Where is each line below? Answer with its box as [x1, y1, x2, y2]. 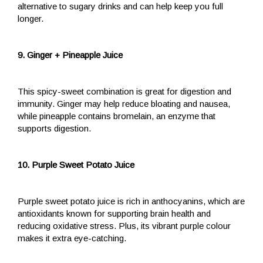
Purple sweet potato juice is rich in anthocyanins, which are [18, 196, 245, 207]
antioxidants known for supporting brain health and [18, 208, 211, 219]
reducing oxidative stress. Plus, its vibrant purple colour [18, 221, 231, 231]
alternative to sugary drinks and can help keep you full [18, 1, 223, 12]
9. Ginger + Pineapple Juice [18, 50, 123, 60]
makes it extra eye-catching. [18, 233, 126, 244]
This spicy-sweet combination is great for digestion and [18, 86, 231, 97]
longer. [18, 14, 43, 24]
